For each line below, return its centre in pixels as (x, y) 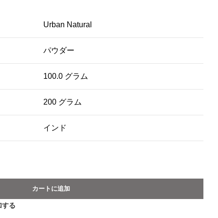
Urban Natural (68, 24)
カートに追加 (51, 188)
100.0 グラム (66, 76)
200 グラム (63, 102)
